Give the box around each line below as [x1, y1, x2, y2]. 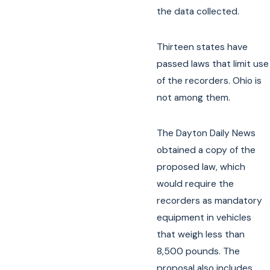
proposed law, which [157, 161, 246, 174]
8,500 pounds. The [157, 245, 240, 258]
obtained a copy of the [157, 144, 256, 157]
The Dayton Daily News [157, 127, 256, 140]
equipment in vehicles [157, 212, 252, 224]
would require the [157, 178, 234, 190]
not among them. [157, 91, 231, 104]
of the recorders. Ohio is [157, 74, 262, 87]
